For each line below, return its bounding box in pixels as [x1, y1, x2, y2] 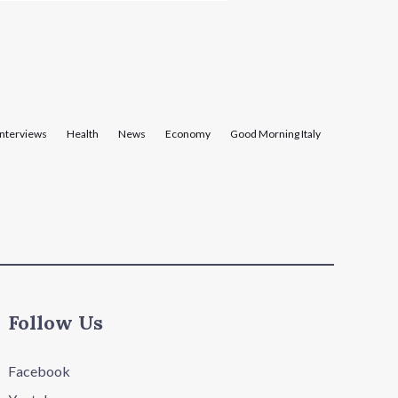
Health [66, 126, 99, 140]
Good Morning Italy [229, 126, 321, 140]
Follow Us [8, 309, 104, 335]
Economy [164, 126, 211, 140]
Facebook [8, 362, 71, 379]
